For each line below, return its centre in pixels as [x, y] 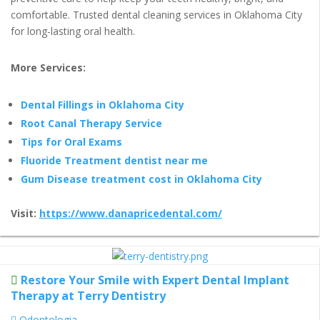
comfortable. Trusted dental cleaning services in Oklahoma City [156, 15]
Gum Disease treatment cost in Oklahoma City [141, 179]
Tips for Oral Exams [71, 142]
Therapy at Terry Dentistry [88, 295]
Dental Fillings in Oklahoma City [102, 105]
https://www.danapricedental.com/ [131, 214]
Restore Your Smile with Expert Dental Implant [155, 280]
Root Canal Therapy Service [91, 124]
